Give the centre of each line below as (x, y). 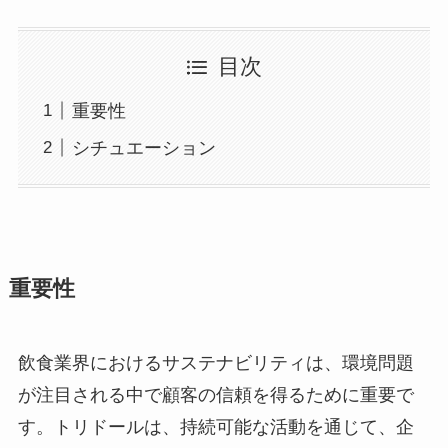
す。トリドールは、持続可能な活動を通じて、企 (215, 426)
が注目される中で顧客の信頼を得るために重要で (215, 394)
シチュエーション (143, 147)
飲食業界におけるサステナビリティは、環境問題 (215, 362)
